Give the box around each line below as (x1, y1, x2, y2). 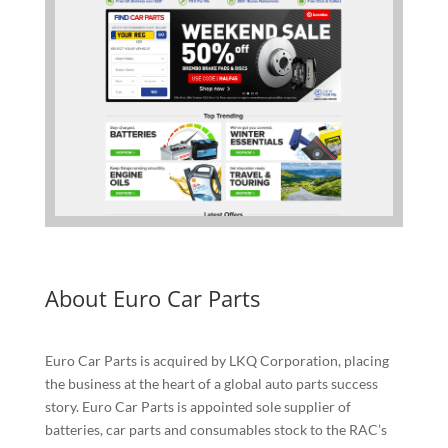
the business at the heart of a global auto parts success (44, 375, 378, 393)
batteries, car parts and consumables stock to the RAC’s (44, 421, 387, 439)
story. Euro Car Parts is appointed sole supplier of (44, 398, 351, 416)
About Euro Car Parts (44, 283, 260, 314)
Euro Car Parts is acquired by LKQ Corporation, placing (44, 352, 389, 370)
